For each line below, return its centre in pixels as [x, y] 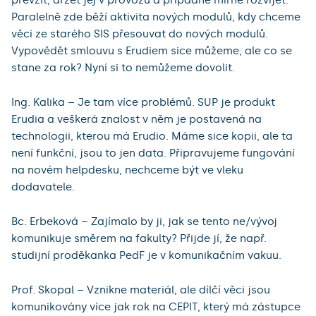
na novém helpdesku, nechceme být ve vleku [127, 170]
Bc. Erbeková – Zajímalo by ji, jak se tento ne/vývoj [144, 222]
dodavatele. [43, 187]
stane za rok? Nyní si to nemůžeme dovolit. [123, 68]
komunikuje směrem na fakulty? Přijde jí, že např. [139, 239]
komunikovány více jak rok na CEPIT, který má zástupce [156, 307]
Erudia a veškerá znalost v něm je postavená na [136, 120]
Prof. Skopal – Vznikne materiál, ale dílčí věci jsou [141, 290]
